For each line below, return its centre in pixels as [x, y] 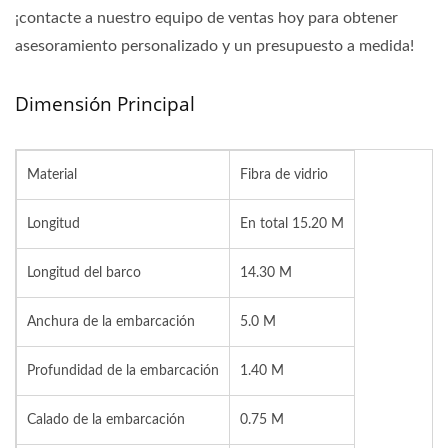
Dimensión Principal [105, 104]
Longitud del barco [84, 273]
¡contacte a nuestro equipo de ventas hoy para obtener [206, 18]
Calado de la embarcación [106, 420]
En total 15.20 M [292, 224]
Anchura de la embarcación [111, 322]
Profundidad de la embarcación [123, 371]
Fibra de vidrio [284, 175]
